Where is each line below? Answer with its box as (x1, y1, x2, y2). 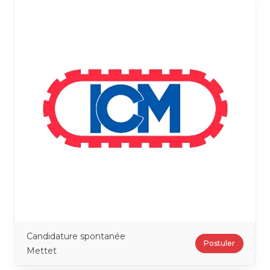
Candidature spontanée (27, 231, 125, 242)
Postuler (204, 239, 235, 248)
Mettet (27, 245, 57, 256)
